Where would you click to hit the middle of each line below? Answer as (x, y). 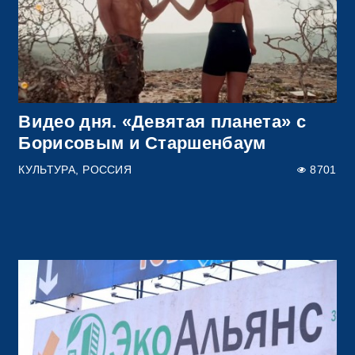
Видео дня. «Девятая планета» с (162, 121)
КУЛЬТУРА (47, 170)
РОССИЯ (107, 170)
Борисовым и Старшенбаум (142, 143)
